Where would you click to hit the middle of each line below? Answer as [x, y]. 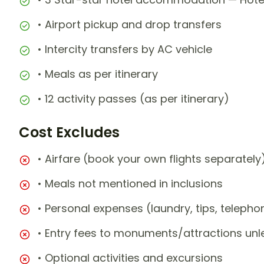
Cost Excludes [69, 133]
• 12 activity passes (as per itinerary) [133, 99]
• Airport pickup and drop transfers [130, 25]
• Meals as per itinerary [98, 74]
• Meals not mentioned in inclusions [130, 184]
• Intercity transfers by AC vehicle [125, 49]
